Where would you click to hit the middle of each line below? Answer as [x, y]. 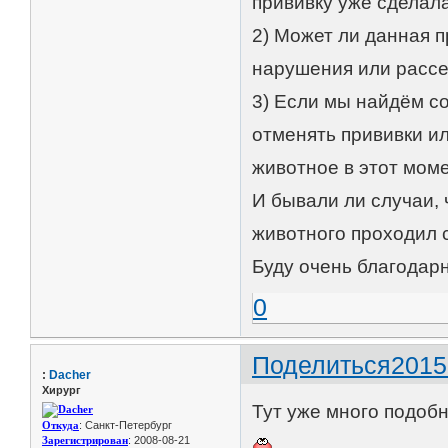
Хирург [61, 389]
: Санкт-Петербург [125, 425]
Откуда [60, 425]
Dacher [70, 374]
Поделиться [322, 364]
